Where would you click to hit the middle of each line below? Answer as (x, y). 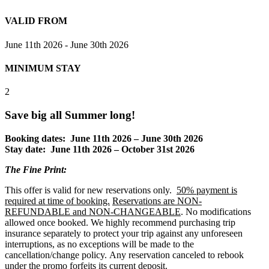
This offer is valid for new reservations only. (91, 190)
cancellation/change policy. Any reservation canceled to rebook (124, 255)
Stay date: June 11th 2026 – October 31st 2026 (100, 149)
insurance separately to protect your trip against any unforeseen (124, 233)
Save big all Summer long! (70, 115)
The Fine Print (34, 169)
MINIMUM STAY (43, 68)
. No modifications (216, 211)
